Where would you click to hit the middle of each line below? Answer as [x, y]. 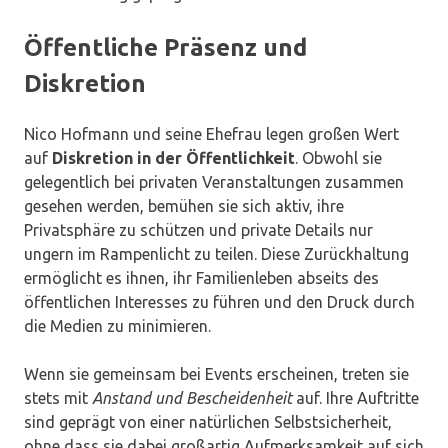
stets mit [58, 398]
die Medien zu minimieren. [117, 326]
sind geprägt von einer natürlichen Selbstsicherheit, [208, 422]
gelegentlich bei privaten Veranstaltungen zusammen [214, 182]
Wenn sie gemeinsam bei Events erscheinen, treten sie [216, 374]
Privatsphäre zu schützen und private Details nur [198, 230]
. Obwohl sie [338, 158]
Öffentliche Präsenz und [165, 48]
